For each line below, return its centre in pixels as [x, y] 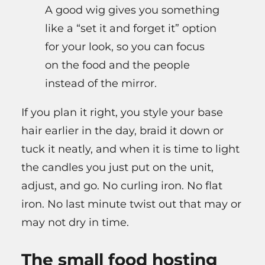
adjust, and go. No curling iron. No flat [122, 185]
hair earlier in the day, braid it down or [122, 130]
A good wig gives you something [132, 10]
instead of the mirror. [101, 83]
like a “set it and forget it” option [131, 28]
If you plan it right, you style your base [122, 112]
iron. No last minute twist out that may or [131, 204]
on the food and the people [117, 65]
